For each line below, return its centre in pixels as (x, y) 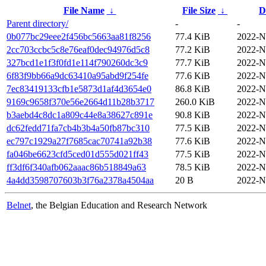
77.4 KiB (193, 36)
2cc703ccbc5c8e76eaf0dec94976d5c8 (78, 49)
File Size (199, 10)
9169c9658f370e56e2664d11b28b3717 (80, 102)
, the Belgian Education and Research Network (119, 205)
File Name (84, 10)
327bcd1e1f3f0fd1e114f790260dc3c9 (77, 62)
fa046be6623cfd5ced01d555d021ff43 (77, 154)
